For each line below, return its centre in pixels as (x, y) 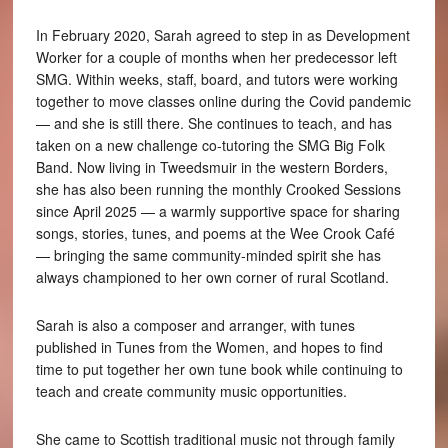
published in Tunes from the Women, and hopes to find (209, 347)
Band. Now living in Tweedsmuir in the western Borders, (211, 167)
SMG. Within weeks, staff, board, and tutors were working (216, 79)
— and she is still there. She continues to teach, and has (213, 123)
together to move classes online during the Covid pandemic (223, 101)
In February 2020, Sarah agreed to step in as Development (222, 35)
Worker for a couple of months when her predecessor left (216, 57)
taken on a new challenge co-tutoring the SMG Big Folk (210, 145)
